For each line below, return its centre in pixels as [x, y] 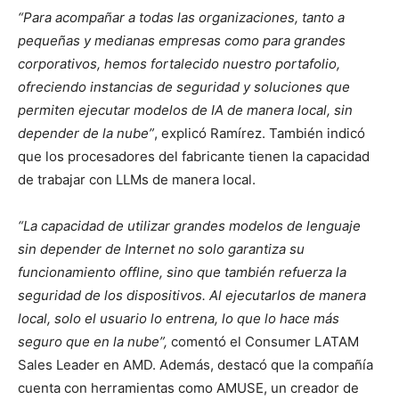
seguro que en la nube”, [93, 342]
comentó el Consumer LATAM [263, 342]
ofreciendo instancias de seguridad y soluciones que [184, 87]
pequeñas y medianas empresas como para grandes [182, 41]
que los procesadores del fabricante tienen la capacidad [194, 156]
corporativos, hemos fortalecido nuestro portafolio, [179, 64]
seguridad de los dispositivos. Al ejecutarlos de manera [192, 295]
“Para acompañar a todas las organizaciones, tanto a [181, 17]
